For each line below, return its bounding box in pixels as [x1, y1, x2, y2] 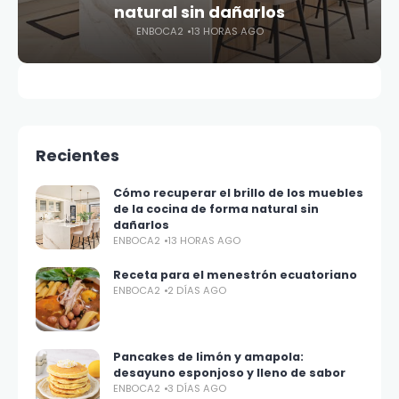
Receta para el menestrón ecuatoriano [113, 267, 357, 282]
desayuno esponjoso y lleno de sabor [113, 365, 346, 380]
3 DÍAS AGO [167, 381, 226, 395]
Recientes [36, 144, 119, 167]
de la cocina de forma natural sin [113, 201, 319, 216]
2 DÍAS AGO [167, 283, 226, 297]
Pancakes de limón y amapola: [113, 349, 304, 364]
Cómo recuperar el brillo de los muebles [113, 185, 363, 200]
